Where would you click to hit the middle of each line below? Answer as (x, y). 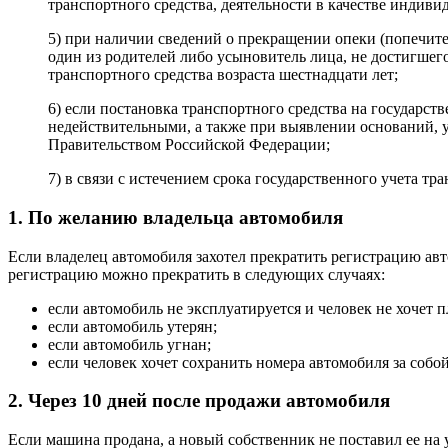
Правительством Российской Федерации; (189, 145)
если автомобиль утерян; (132, 326)
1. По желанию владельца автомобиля (175, 217)
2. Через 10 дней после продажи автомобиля (199, 401)
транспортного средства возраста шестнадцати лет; (223, 75)
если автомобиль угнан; (129, 344)
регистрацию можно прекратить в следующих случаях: (196, 274)
